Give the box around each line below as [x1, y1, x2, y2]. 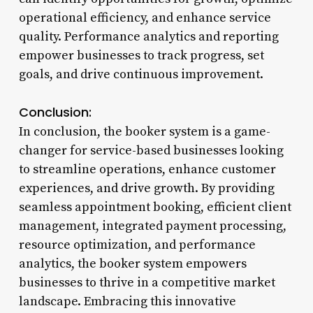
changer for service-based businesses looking [18, 142, 284, 159]
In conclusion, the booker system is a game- [18, 123, 270, 140]
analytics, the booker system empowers [18, 255, 247, 272]
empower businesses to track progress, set [18, 47, 264, 64]
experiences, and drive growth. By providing [18, 180, 275, 196]
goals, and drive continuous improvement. [18, 66, 263, 82]
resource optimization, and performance [18, 236, 256, 253]
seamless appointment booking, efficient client [18, 198, 291, 215]
